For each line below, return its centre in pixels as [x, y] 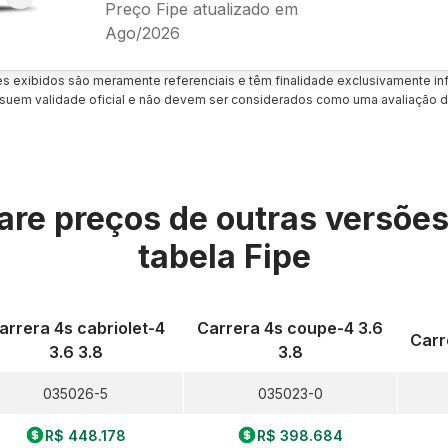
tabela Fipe [224, 256]
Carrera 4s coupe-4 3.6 [290, 328]
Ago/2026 [142, 32]
